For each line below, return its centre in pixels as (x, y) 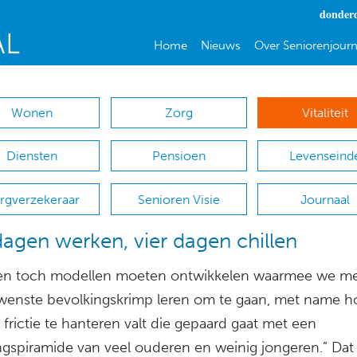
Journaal (326, 199)
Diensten (31, 156)
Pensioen (178, 156)
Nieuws (220, 45)
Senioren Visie (178, 199)
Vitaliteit (326, 113)
